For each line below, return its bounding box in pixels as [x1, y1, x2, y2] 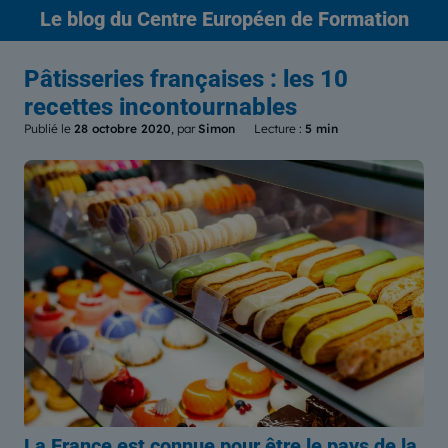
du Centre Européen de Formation [104, 7, 409, 31]
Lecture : [254, 121, 305, 136]
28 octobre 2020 [74, 121, 171, 136]
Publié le [24, 121, 74, 136]
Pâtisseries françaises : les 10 [24, 65, 348, 93]
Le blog [39, 7, 105, 31]
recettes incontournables [24, 93, 297, 121]
